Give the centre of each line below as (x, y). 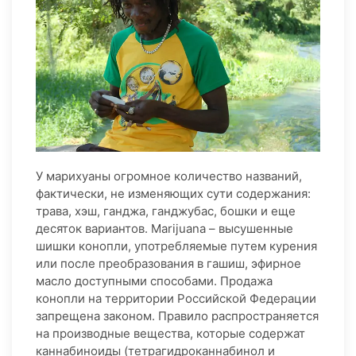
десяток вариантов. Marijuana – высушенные (164, 228)
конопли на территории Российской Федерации (176, 298)
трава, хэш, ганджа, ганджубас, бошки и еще (166, 211)
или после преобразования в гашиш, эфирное (168, 263)
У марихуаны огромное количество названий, (169, 176)
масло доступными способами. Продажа (154, 281)
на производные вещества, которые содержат (170, 333)
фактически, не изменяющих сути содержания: (173, 193)
